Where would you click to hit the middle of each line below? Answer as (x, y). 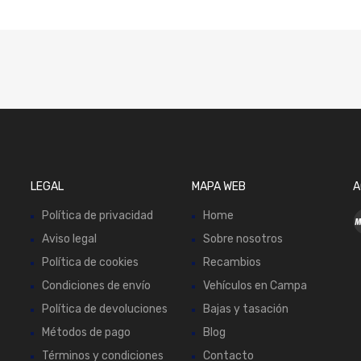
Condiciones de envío (97, 286)
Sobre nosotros (243, 239)
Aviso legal (70, 239)
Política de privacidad (98, 216)
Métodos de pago (87, 333)
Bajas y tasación (245, 309)
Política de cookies (91, 263)
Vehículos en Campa (255, 286)
